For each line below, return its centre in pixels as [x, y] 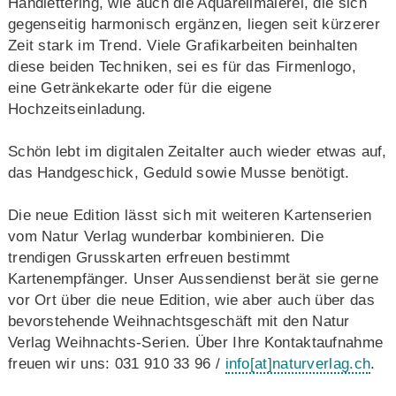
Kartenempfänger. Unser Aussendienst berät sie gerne [193, 278]
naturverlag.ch [321, 363]
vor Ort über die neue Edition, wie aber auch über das [191, 300]
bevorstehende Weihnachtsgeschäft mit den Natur [179, 321]
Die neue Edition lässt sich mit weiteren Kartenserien [189, 215]
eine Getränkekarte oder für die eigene [140, 88]
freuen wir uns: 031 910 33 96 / [116, 363]
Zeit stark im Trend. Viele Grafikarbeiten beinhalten [183, 45]
